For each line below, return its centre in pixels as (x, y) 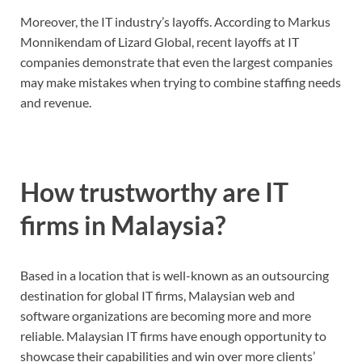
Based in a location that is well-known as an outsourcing (175, 275)
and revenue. (56, 103)
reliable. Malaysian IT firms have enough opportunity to (173, 335)
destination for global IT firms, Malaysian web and (158, 295)
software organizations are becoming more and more (166, 315)
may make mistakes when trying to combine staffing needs (181, 82)
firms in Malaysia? (123, 225)
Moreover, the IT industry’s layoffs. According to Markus (175, 22)
